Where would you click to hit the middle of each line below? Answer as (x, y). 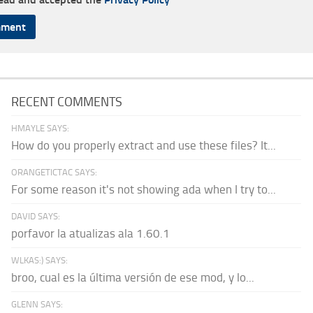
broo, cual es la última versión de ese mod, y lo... (133, 278)
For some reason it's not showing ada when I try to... (144, 190)
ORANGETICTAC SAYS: (54, 173)
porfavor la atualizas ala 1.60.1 (91, 234)
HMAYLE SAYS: (41, 129)
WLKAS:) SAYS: (40, 261)
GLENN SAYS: (37, 305)
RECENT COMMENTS (67, 102)
